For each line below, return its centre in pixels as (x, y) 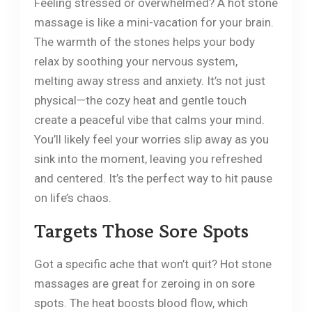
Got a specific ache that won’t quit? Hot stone (153, 264)
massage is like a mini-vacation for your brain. (154, 22)
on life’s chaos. (72, 197)
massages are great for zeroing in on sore (144, 283)
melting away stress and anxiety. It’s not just (149, 80)
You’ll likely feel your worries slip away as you (151, 139)
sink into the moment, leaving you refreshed (148, 158)
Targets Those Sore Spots (141, 232)
